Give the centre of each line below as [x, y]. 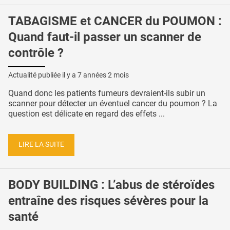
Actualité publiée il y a [43, 75]
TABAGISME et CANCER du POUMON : [115, 21]
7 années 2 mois [103, 75]
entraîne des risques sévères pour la [108, 201]
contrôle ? [36, 53]
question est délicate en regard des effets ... [87, 113]
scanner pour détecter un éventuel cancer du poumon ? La [113, 103]
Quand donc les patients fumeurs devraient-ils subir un [107, 93]
